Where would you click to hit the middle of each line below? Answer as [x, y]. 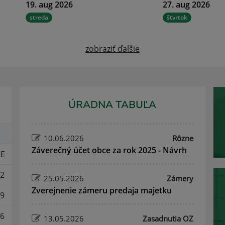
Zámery [180, 179]
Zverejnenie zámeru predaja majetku [102, 191]
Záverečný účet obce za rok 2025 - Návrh [109, 150]
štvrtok [177, 18]
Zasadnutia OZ [168, 219]
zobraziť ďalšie [113, 49]
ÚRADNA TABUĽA [113, 105]
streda [39, 18]
